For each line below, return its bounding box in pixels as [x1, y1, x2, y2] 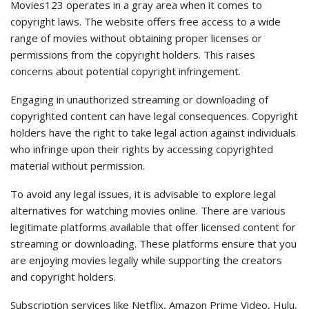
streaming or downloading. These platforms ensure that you [10, 237, 297, 251]
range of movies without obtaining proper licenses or [10, 31, 262, 46]
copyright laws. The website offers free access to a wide [10, 14, 281, 29]
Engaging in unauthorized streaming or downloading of [10, 92, 268, 107]
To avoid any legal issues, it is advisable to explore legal [10, 187, 276, 201]
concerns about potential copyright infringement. [10, 64, 241, 79]
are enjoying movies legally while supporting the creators [10, 253, 282, 268]
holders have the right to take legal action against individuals [10, 126, 296, 140]
